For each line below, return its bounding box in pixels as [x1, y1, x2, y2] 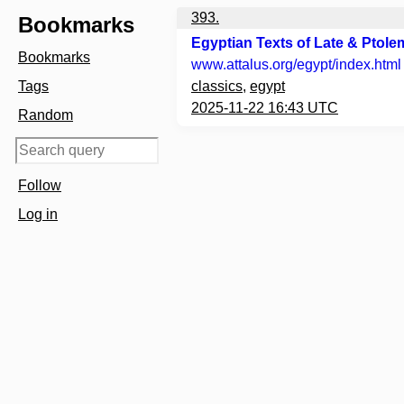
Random [18, 107, 73, 123]
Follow [18, 178, 61, 193]
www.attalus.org [191, 57, 293, 72]
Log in [18, 207, 58, 222]
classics [191, 78, 243, 94]
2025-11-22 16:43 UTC [191, 100, 338, 115]
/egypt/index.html [293, 57, 401, 72]
